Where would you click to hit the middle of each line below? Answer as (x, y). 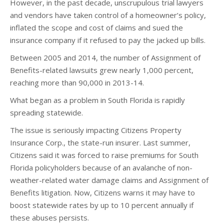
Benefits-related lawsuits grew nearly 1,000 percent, (102, 70)
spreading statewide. (46, 112)
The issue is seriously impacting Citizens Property (96, 130)
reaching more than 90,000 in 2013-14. (77, 82)
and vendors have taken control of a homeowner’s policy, (108, 15)
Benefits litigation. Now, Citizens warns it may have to (102, 192)
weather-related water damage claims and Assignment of (109, 180)
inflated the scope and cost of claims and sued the (96, 27)
